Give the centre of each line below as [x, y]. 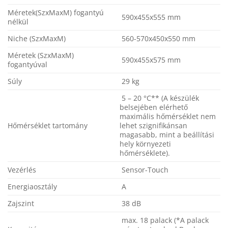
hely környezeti [146, 144]
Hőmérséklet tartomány [48, 125]
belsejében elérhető [154, 107]
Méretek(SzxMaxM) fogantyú [56, 12]
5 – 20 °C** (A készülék [160, 98]
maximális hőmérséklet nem [168, 116]
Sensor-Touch [144, 169]
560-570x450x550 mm [158, 38]
